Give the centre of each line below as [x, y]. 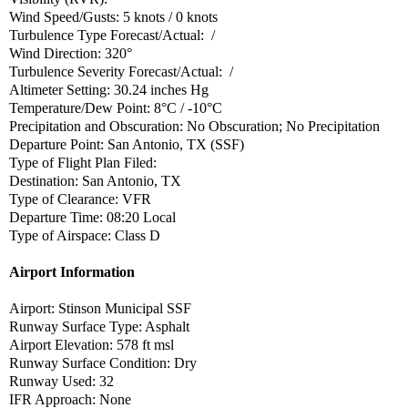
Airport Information [72, 271]
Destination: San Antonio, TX [97, 180]
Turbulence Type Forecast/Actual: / [112, 35]
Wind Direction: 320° [72, 53]
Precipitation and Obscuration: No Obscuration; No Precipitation [194, 126]
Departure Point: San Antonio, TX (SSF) [127, 144]
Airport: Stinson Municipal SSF [102, 308]
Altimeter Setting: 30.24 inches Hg [109, 89]
